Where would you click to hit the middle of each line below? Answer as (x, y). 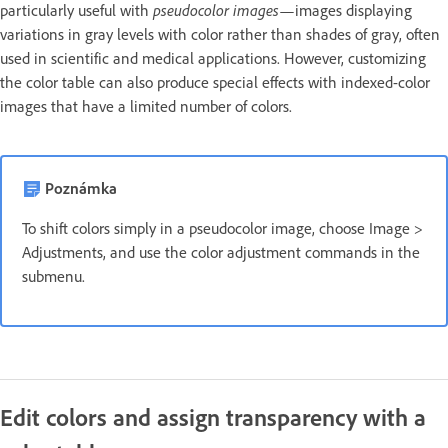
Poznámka (81, 188)
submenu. (53, 276)
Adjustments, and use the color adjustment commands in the (221, 252)
